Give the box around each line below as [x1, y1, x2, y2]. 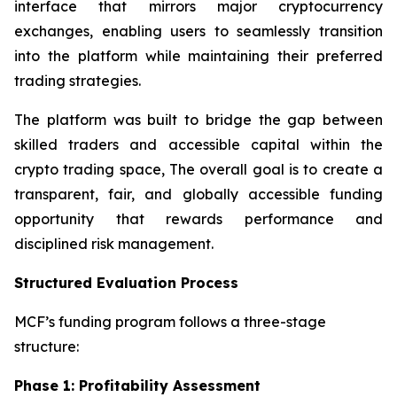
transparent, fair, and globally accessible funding [14, 185, 383, 203]
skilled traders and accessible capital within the [14, 136, 383, 153]
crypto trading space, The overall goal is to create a [14, 160, 383, 178]
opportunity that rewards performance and [14, 210, 383, 228]
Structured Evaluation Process [14, 274, 238, 292]
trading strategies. [14, 72, 141, 90]
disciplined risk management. [14, 235, 214, 253]
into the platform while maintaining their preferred [14, 47, 383, 65]
